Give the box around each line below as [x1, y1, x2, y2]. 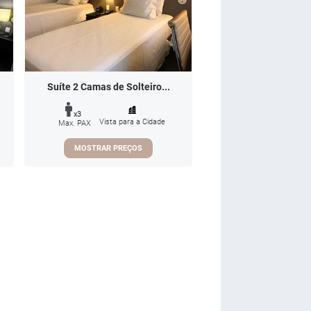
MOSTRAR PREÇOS [74, 143, 142, 153]
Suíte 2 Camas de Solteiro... [47, 81, 170, 92]
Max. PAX [58, 118, 91, 128]
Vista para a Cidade [99, 117, 165, 126]
